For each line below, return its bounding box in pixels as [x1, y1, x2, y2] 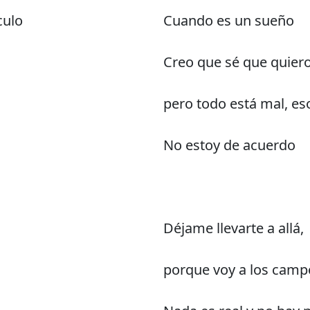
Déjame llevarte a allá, [163, 218, 304, 237]
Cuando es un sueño [163, 10, 294, 30]
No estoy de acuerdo [163, 135, 295, 154]
